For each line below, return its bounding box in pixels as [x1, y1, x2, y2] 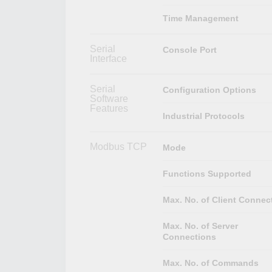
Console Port [162, 44, 217, 55]
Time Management [162, 13, 239, 23]
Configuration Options [162, 84, 256, 95]
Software [90, 93, 128, 104]
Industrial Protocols [162, 110, 245, 121]
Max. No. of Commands [162, 257, 259, 268]
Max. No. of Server [162, 220, 238, 231]
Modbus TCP [90, 141, 147, 152]
